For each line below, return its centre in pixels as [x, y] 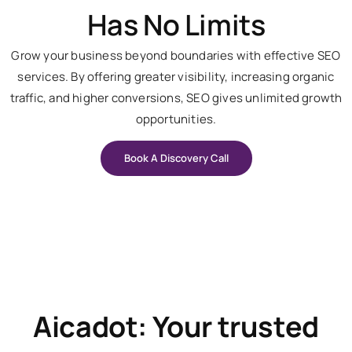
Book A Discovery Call [176, 158]
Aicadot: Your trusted [176, 327]
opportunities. [176, 119]
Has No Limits [176, 24]
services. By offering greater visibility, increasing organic [176, 76]
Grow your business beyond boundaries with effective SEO [176, 55]
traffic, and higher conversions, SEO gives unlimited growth [176, 97]
